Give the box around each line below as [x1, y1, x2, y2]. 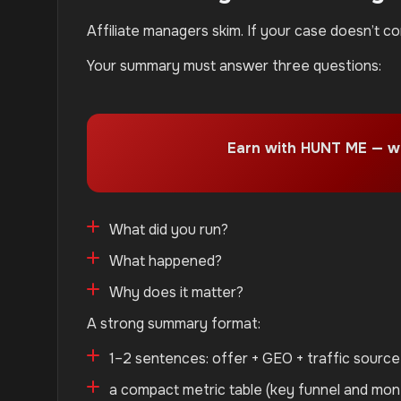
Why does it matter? [109, 283, 243, 302]
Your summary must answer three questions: [87, 56, 381, 75]
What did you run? [109, 220, 228, 239]
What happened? [109, 252, 222, 270]
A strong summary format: [87, 314, 260, 333]
